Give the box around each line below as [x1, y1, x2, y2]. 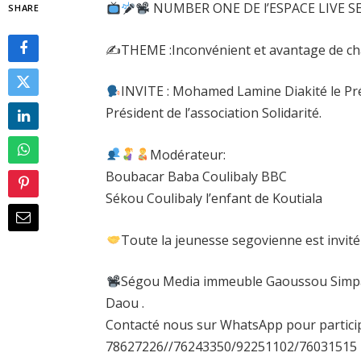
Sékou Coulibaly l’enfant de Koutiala [106, 189, 323, 207]
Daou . [106, 294, 145, 313]
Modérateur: [150, 145, 226, 164]
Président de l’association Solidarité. [106, 104, 322, 122]
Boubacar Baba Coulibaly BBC [106, 167, 288, 185]
